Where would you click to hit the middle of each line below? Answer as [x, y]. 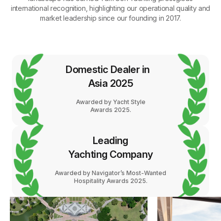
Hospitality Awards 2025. [110, 181]
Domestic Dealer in [110, 70]
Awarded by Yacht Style [110, 102]
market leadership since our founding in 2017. [110, 18]
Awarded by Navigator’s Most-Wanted [110, 173]
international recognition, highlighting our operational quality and [110, 8]
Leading [110, 141]
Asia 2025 [110, 84]
